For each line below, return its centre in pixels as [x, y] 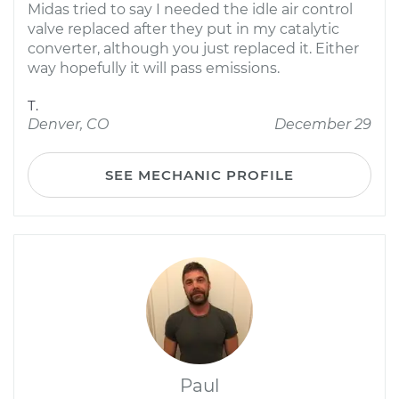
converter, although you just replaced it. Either [193, 49]
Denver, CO [68, 124]
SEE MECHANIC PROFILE [199, 175]
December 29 [323, 124]
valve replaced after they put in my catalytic [183, 29]
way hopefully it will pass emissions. [154, 68]
